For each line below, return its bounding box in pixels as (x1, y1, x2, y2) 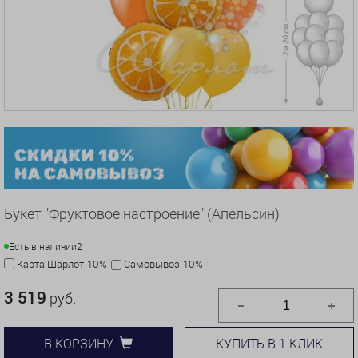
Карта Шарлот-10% (17, 256, 107, 271)
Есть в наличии (9, 239, 77, 253)
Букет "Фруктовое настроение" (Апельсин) (4, 203, 280, 223)
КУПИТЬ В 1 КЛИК (216, 334, 324, 352)
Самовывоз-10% (124, 256, 203, 271)
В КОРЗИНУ (44, 335, 114, 352)
